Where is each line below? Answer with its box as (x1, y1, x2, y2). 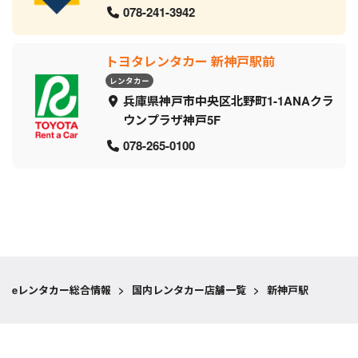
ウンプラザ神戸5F (122, 110, 221, 129)
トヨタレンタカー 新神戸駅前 (105, 51, 275, 70)
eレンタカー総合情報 (12, 281, 111, 297)
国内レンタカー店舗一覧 (132, 281, 246, 297)
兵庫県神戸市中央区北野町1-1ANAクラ (122, 91, 334, 109)
